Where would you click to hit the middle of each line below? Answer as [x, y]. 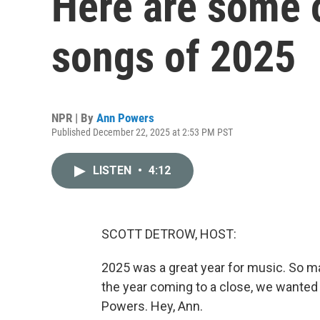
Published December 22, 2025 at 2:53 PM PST [142, 132]
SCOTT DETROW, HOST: [169, 234]
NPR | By [74, 118]
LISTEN [114, 170]
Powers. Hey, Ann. [152, 306]
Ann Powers [125, 118]
